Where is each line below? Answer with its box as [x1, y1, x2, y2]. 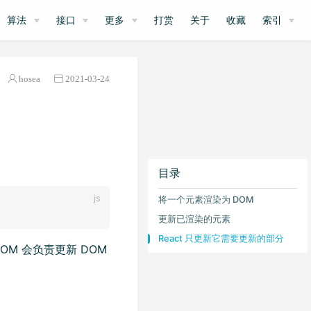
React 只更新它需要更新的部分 [158, 233, 284, 244]
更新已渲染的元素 [158, 213, 230, 224]
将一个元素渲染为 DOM [158, 194, 253, 205]
